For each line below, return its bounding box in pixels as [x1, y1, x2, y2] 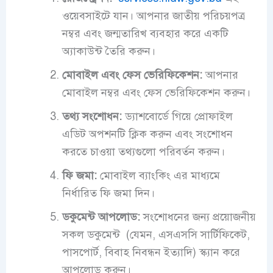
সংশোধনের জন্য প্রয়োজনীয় [140, 210, 256, 224]
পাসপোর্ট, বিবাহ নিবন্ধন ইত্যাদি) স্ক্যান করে [62, 246, 240, 260]
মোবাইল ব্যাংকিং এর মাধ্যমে [96, 169, 220, 183]
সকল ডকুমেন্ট [62, 228, 120, 242]
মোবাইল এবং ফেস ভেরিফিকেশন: [62, 68, 202, 82]
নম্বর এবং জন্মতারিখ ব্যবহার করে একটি [62, 27, 229, 41]
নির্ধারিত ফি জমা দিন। [62, 186, 155, 200]
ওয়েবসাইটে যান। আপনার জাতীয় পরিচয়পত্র [62, 9, 245, 23]
